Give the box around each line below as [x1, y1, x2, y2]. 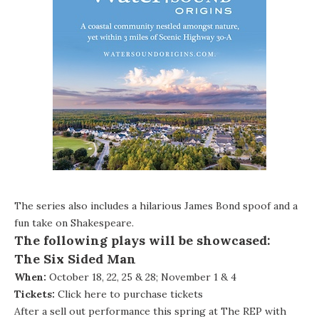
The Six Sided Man [14, 250, 136, 267]
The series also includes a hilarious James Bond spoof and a [14, 199, 298, 212]
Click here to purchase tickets [58, 287, 203, 300]
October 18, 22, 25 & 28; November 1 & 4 [46, 270, 236, 283]
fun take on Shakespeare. [14, 216, 134, 229]
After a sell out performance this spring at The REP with [14, 304, 286, 318]
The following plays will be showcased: [14, 231, 271, 249]
